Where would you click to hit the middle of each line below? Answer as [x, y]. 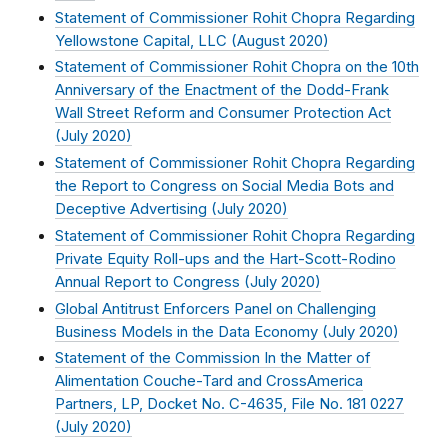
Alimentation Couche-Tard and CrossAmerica [209, 381]
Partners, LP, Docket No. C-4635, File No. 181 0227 [229, 404]
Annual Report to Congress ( [152, 281]
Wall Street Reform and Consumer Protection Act [223, 113]
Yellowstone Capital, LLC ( [146, 40]
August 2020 [280, 40]
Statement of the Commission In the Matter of [213, 358]
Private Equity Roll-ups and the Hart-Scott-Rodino [225, 258]
